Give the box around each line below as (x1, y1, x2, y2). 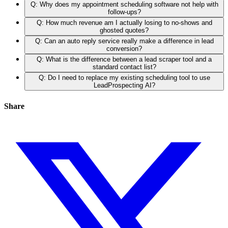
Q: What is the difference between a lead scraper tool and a (37, 55, 212, 64)
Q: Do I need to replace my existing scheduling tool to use (38, 74, 210, 82)
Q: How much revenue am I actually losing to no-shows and (36, 19, 212, 27)
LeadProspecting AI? (93, 81, 155, 90)
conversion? (106, 45, 142, 53)
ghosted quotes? (100, 26, 149, 35)
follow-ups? (107, 8, 141, 16)
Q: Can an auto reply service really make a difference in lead (35, 37, 214, 45)
